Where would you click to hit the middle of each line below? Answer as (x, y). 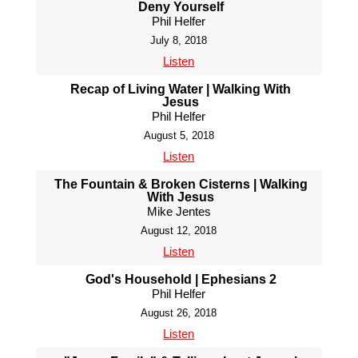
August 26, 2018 (179, 312)
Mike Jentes (179, 211)
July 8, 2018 (179, 40)
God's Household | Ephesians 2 (181, 279)
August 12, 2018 (179, 230)
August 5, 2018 (179, 135)
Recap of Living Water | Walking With (181, 89)
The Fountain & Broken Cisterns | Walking (181, 184)
